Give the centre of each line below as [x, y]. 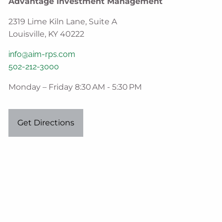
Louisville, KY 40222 [47, 34]
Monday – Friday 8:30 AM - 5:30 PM [75, 87]
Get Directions [46, 123]
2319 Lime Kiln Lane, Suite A [63, 21]
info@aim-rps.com [42, 54]
